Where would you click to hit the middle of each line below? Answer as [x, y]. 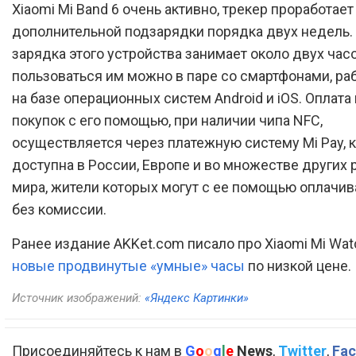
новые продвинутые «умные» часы [128, 265]
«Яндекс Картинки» [197, 298]
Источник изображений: [78, 298]
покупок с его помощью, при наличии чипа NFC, [167, 120]
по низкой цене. [298, 265]
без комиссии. [59, 209]
